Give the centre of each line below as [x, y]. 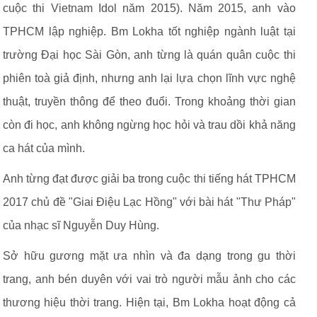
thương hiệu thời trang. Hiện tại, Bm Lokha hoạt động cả [149, 302]
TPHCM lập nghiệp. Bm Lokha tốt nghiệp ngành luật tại [149, 31]
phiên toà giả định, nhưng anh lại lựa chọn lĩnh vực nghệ [149, 78]
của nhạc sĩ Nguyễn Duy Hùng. [81, 225]
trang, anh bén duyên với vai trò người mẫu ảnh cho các [149, 279]
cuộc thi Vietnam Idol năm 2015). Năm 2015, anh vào [149, 8]
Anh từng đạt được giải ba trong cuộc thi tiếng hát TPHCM [149, 179]
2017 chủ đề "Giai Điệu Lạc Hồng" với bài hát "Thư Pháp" [149, 202]
